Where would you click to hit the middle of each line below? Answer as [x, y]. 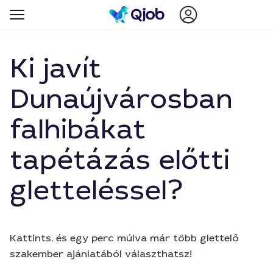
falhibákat [78, 129]
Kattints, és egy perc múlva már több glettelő [124, 238]
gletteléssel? [97, 190]
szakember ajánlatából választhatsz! [101, 254]
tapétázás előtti [120, 160]
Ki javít [55, 69]
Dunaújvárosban [121, 99]
